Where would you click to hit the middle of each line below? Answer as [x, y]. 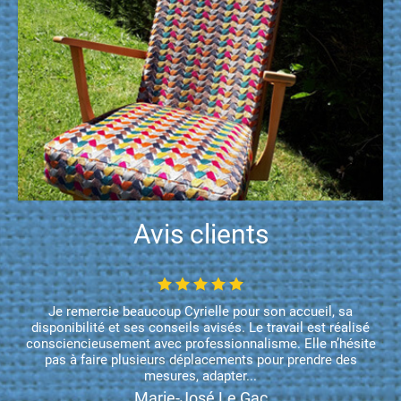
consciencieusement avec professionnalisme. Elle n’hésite [200, 344]
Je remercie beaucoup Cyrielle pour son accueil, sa [200, 311]
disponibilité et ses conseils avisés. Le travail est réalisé [200, 328]
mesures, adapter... [200, 376]
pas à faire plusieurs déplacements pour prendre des [200, 360]
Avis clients [200, 234]
